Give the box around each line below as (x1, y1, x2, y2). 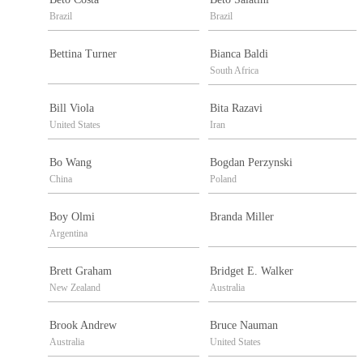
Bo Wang (49, 156, 92, 169)
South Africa (210, 65, 258, 77)
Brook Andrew (49, 319, 117, 332)
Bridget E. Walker (210, 265, 293, 278)
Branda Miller (210, 211, 274, 224)
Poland (210, 173, 237, 186)
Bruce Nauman (210, 319, 278, 332)
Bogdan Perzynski (210, 156, 293, 169)
